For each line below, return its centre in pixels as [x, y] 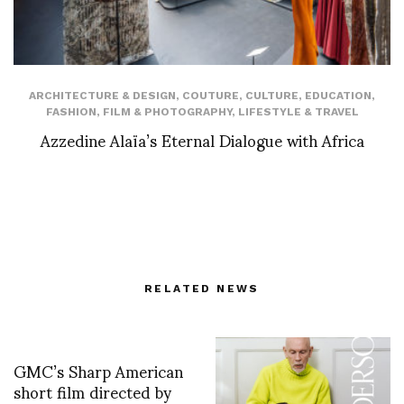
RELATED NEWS [202, 288]
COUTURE [211, 95]
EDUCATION [338, 95]
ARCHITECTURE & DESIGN [102, 95]
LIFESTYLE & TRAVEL [298, 111]
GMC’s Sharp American [98, 370]
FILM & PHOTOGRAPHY [167, 111]
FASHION [71, 111]
